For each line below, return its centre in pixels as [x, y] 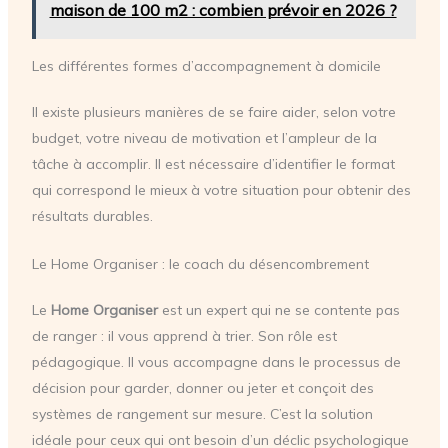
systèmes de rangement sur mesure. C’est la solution [202, 413]
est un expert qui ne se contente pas [278, 309]
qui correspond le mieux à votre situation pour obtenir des [221, 189]
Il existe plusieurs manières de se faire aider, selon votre [213, 111]
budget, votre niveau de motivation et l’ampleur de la [204, 137]
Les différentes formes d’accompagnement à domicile [206, 65]
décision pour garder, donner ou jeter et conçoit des [202, 387]
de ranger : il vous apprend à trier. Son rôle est [184, 335]
